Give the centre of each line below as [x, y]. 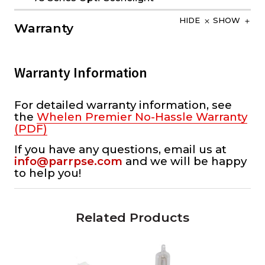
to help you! [48, 173]
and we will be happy [185, 161]
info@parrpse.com [68, 161]
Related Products [132, 218]
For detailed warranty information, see [123, 105]
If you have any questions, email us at [120, 150]
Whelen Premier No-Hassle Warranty [142, 117]
